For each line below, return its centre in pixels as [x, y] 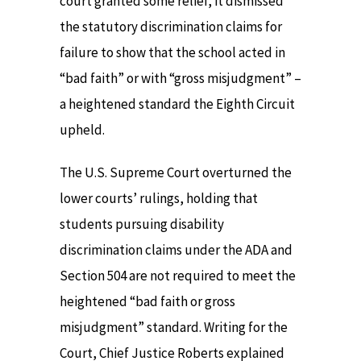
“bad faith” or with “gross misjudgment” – [180, 79]
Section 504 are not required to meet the [178, 275]
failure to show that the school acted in [172, 53]
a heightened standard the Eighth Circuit [177, 104]
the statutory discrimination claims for [171, 27]
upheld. [82, 130]
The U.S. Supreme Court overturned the [176, 172]
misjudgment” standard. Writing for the [174, 327]
